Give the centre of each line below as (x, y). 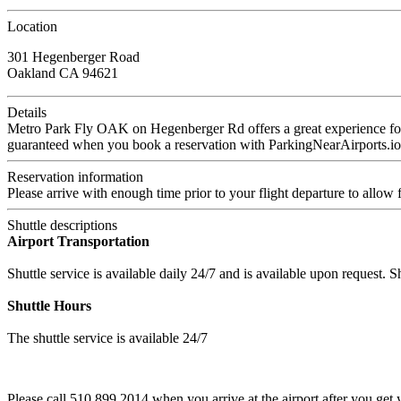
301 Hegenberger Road (73, 57)
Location (32, 27)
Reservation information (75, 177)
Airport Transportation (78, 242)
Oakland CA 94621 (63, 73)
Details (27, 113)
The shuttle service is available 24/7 (107, 338)
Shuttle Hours (49, 306)
